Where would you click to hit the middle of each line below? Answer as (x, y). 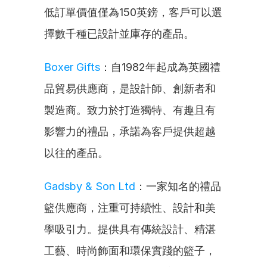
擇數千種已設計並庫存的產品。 (119, 34)
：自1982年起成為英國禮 (160, 67)
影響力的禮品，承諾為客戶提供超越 (130, 131)
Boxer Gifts (72, 67)
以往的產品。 (76, 153)
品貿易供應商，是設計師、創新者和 (130, 89)
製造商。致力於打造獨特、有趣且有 (130, 110)
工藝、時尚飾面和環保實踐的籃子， (130, 251)
